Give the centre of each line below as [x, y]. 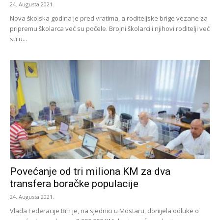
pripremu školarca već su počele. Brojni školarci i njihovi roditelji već [110, 29]
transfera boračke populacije [74, 183]
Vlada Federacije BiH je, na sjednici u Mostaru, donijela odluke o [104, 210]
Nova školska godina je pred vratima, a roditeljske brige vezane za [109, 18]
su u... [18, 39]
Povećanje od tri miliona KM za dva [90, 171]
